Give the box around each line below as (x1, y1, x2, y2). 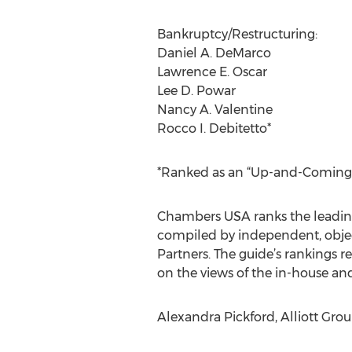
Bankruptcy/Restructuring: (156, 27, 317, 42)
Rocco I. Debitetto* (156, 121, 271, 136)
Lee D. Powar (156, 83, 236, 98)
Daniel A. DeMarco (156, 46, 271, 60)
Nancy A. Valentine (156, 102, 273, 117)
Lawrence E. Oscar (156, 64, 267, 79)
